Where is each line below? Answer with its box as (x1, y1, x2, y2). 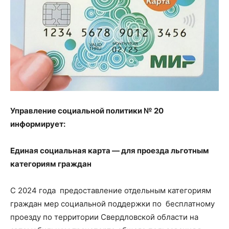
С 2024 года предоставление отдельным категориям (10, 185, 211, 195)
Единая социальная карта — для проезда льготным (10, 145, 209, 155)
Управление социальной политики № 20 (10, 105, 164, 116)
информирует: (10, 119, 65, 129)
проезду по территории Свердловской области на (10, 212, 198, 222)
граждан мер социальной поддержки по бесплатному (10, 198, 215, 209)
